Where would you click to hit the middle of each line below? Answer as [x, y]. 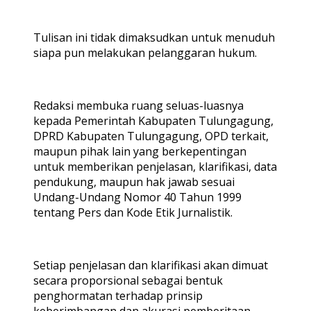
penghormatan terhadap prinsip [118, 295]
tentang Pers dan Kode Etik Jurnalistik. [133, 212]
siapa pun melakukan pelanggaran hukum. [145, 52]
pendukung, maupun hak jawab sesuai [134, 182]
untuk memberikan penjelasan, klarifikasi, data [155, 166]
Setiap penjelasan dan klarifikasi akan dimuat [151, 265]
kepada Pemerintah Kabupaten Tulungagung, [153, 120]
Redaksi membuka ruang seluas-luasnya [138, 105]
